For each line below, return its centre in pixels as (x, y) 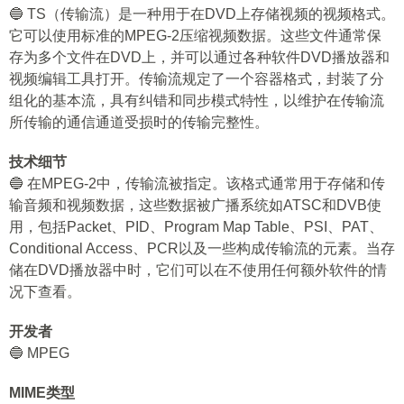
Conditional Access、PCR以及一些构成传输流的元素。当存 (202, 248)
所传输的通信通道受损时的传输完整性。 (139, 122)
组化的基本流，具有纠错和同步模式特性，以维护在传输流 (197, 101)
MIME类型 (42, 393)
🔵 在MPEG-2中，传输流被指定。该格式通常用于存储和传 (197, 184)
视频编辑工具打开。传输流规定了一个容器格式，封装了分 (197, 79)
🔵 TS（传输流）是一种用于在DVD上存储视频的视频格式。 (202, 14)
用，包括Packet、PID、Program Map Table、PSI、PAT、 (196, 227)
